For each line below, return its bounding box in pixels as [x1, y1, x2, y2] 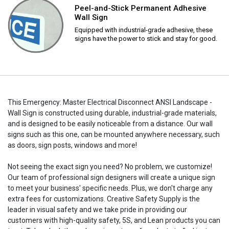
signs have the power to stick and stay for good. [75, 34, 217, 42]
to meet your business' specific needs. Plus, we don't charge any [8, 184, 213, 192]
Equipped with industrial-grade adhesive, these [75, 26, 213, 34]
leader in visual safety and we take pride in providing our [8, 205, 187, 214]
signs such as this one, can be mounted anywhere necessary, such [8, 130, 220, 139]
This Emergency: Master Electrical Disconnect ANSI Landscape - [8, 98, 212, 106]
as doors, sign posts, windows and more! [8, 141, 137, 149]
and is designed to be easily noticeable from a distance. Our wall [8, 119, 213, 128]
